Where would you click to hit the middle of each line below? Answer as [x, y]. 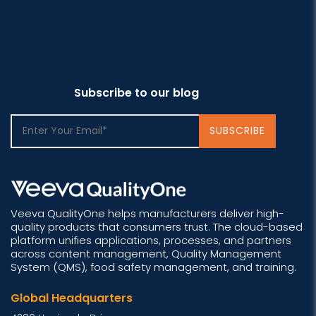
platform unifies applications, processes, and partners [151, 241]
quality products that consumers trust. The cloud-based [157, 227]
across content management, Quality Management [146, 254]
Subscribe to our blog [136, 92]
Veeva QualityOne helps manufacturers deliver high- [147, 214]
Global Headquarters [72, 298]
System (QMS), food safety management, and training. [153, 267]
